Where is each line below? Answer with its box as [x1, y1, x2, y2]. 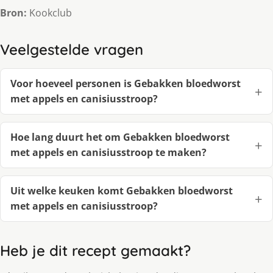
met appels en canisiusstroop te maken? [10, 146, 207, 160]
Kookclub [27, 6, 72, 20]
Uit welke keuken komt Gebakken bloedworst [10, 184, 233, 198]
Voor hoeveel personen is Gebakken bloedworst [10, 77, 241, 91]
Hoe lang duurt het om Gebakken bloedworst [10, 130, 230, 144]
